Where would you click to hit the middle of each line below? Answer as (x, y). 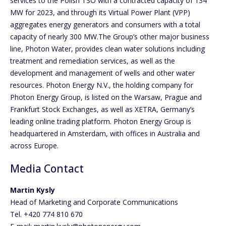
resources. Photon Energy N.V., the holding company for (102, 85)
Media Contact (47, 169)
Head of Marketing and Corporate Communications (94, 202)
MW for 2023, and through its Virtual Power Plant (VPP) (100, 13)
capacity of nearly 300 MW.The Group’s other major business (110, 37)
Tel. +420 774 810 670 (46, 214)
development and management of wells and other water (102, 73)
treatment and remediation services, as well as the (93, 61)
